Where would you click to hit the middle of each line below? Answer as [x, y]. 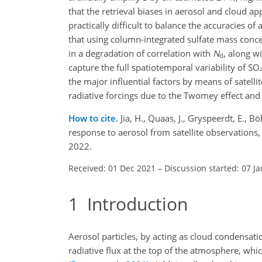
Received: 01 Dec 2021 [112, 168]
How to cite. [94, 118]
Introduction [133, 204]
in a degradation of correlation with [141, 53]
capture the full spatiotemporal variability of [158, 67]
